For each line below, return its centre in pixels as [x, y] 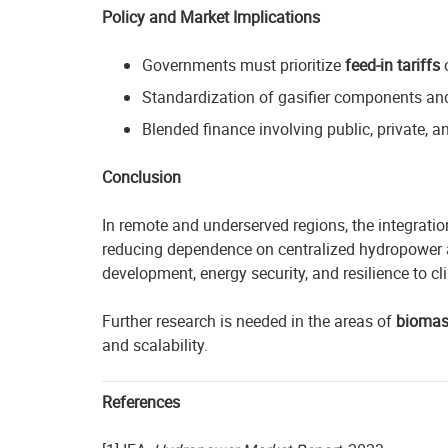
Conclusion [141, 177]
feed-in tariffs [392, 65]
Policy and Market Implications [211, 17]
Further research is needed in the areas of [249, 321]
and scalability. [155, 345]
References [141, 402]
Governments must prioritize [243, 65]
